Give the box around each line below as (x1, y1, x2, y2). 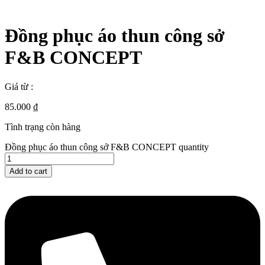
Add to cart (9, 166, 47, 176)
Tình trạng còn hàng (5, 121, 80, 132)
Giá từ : (5, 81, 33, 92)
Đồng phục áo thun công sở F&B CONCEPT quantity (5, 141, 209, 152)
